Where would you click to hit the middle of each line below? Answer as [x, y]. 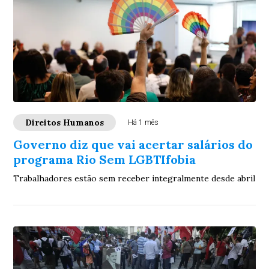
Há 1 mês [144, 122]
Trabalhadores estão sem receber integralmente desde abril [134, 178]
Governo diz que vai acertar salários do [133, 144]
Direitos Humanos [65, 122]
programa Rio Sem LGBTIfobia [105, 159]
